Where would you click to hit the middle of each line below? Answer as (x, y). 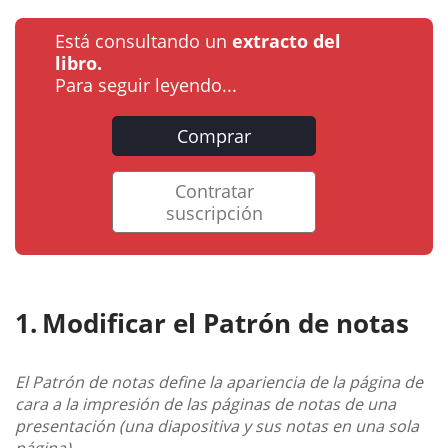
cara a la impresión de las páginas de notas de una (205, 404)
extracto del (286, 41)
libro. (78, 63)
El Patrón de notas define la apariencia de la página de (219, 382)
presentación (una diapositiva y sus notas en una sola (217, 426)
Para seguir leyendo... (146, 85)
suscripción (214, 213)
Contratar (214, 191)
